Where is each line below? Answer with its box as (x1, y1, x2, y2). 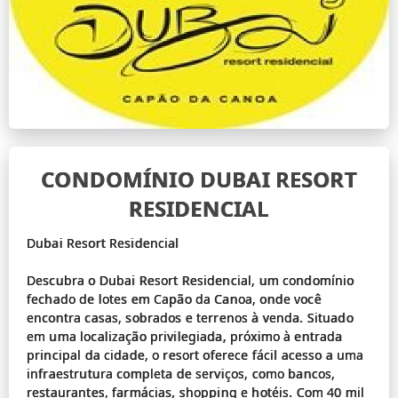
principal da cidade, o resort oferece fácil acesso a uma (27, 346, 364, 364)
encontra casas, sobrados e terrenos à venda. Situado (27, 309, 354, 327)
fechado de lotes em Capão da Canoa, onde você (27, 291, 322, 308)
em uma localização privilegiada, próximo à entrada (27, 328, 343, 346)
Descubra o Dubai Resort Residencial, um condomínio (27, 272, 354, 290)
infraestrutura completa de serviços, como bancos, (27, 365, 336, 383)
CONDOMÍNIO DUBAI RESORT (41, 164, 357, 195)
